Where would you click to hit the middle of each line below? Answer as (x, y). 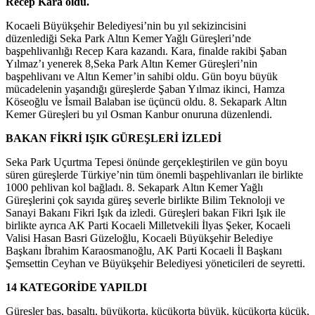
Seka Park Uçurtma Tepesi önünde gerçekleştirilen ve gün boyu (147, 161)
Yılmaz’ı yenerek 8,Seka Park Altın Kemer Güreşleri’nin (131, 63)
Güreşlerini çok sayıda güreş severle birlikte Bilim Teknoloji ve (145, 199)
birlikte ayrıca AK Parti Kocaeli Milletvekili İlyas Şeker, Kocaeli (148, 224)
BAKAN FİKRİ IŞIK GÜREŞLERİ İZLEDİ (114, 137)
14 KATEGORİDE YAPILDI (76, 286)
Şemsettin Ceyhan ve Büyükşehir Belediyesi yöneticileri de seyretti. (155, 262)
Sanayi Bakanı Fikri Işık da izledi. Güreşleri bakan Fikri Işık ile (146, 212)
